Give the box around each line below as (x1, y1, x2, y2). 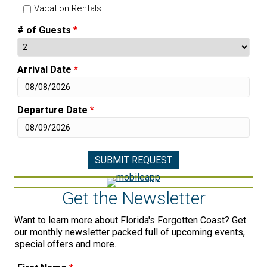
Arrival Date (17, 64, 74, 76)
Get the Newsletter (61, 188, 206, 209)
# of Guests (17, 24, 73, 36)
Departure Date (17, 104, 90, 116)
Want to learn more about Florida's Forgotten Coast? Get (14, 215, 246, 226)
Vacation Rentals (34, 3, 101, 14)
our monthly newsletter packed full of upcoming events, (14, 226, 245, 238)
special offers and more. (14, 238, 116, 250)
